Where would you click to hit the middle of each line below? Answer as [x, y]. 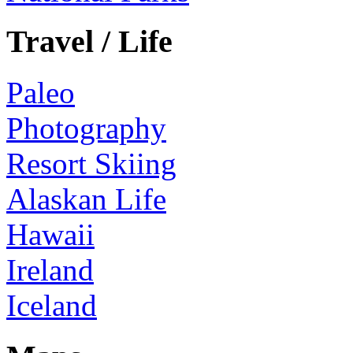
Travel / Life [89, 42]
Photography [86, 128]
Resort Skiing [91, 164]
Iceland [52, 306]
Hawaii [50, 235]
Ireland [50, 270]
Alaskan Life [86, 199]
